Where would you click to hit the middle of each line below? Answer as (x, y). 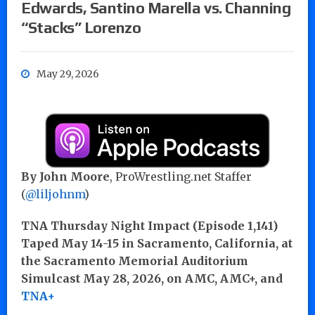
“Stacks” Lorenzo (81, 27)
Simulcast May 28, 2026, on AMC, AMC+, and (152, 278)
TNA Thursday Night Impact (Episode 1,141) (149, 225)
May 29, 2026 (68, 73)
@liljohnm (55, 194)
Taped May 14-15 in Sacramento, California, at (157, 243)
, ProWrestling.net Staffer (181, 176)
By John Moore (65, 176)
